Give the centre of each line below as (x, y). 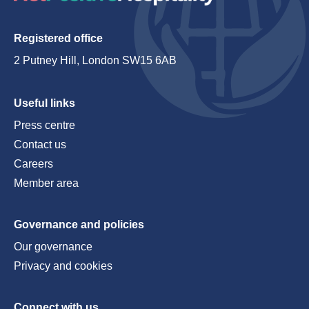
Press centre (44, 125)
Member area (46, 183)
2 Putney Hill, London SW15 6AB (95, 60)
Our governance (53, 247)
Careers (33, 164)
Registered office (58, 38)
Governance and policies (79, 225)
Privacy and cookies (63, 266)
